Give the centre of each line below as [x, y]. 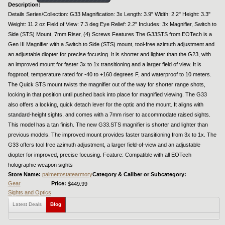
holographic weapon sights [40, 165]
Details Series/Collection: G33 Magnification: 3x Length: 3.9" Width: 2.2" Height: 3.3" [109, 14]
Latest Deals [27, 204]
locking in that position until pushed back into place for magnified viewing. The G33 [107, 95]
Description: [25, 5]
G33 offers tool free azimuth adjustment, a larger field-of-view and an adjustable [104, 145]
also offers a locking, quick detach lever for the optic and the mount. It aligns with [105, 105]
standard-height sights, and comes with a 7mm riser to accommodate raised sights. [109, 115]
